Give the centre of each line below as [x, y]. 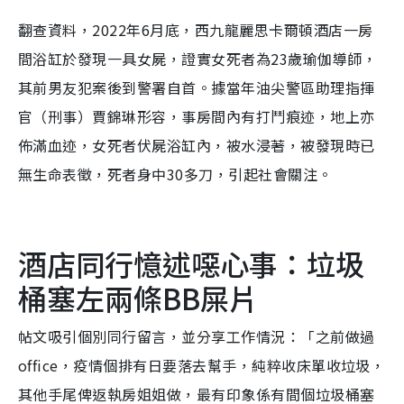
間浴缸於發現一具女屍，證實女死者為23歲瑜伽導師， [197, 59]
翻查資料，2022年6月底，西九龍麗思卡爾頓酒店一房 [196, 30]
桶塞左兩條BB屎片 [138, 298]
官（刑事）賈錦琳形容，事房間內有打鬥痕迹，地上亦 [197, 117]
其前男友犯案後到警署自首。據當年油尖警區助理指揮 [197, 88]
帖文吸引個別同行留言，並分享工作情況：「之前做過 [197, 337]
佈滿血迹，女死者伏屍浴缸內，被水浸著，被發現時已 [197, 146]
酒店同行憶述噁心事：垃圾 [191, 264]
